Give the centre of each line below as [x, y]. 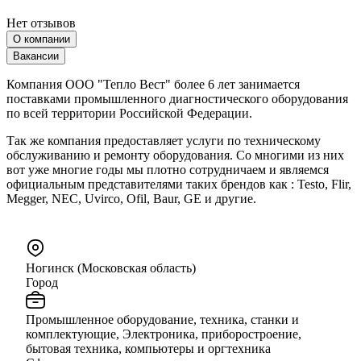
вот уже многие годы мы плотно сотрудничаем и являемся [168, 169]
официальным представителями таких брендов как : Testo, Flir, [179, 184]
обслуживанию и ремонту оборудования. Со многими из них [175, 155]
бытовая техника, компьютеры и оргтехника [148, 348]
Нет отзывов [41, 23]
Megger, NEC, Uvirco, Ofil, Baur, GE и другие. [131, 198]
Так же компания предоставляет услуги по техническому [164, 140]
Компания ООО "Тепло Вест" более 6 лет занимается [153, 84]
